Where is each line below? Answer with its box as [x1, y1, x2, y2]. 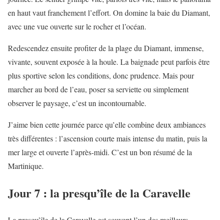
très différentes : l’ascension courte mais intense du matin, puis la [8, 133, 207, 143]
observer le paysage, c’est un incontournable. [8, 97, 146, 108]
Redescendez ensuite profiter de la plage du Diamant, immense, [8, 42, 204, 53]
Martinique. [8, 160, 44, 171]
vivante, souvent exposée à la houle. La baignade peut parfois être [8, 56, 210, 67]
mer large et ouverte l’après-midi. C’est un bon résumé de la [8, 146, 192, 157]
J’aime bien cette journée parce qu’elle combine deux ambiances [8, 119, 206, 130]
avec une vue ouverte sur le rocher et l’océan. [8, 21, 146, 31]
